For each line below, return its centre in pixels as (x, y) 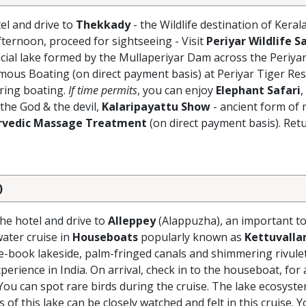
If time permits (103, 90)
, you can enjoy (177, 90)
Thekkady (103, 25)
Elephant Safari (258, 90)
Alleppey (132, 221)
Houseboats (105, 237)
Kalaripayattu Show (156, 107)
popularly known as (191, 237)
